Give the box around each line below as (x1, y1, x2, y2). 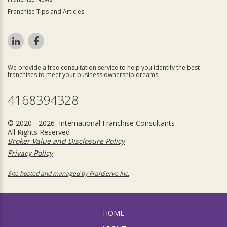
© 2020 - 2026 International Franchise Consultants (8, 118, 175, 128)
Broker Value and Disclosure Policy (8, 136, 125, 146)
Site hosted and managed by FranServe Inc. (8, 169, 129, 178)
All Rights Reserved (8, 127, 70, 137)
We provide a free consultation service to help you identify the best (8, 63, 200, 72)
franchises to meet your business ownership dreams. (8, 70, 160, 79)
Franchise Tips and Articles (8, 7, 84, 16)
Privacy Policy (8, 148, 53, 158)
